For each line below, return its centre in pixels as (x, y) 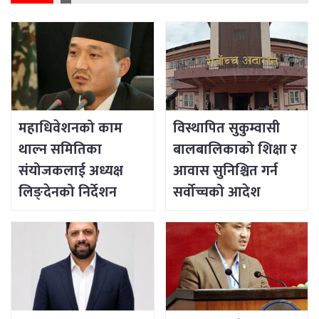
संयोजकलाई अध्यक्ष (71, 171)
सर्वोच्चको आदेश (216, 193)
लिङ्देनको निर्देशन (68, 193)
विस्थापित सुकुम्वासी (226, 129)
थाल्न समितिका (60, 150)
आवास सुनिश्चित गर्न (225, 171)
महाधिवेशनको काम (70, 129)
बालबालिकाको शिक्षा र (235, 150)
